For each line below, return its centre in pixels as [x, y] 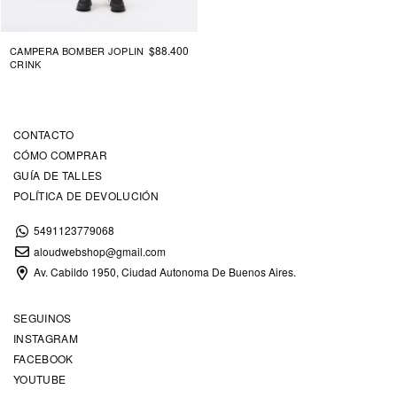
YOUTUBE [40, 378]
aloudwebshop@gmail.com [99, 251]
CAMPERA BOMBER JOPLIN [77, 51]
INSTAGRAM [46, 338]
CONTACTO [44, 134]
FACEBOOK [43, 358]
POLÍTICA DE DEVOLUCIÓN [86, 195]
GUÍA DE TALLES [58, 175]
